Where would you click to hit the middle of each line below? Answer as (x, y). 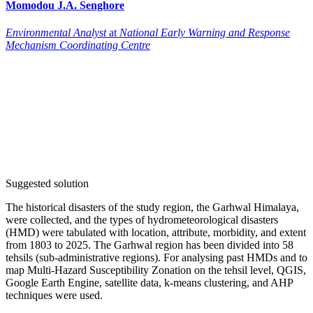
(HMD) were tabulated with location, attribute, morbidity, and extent (156, 232)
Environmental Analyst (56, 32)
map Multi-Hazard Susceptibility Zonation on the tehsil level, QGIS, (156, 270)
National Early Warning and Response (205, 32)
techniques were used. (54, 295)
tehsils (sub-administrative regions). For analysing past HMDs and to (156, 257)
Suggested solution (47, 183)
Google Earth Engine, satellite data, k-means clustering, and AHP (149, 282)
